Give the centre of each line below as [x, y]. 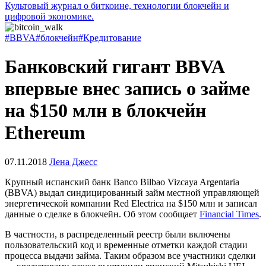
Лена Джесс [73, 161]
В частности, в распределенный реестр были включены [118, 234]
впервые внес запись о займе [127, 89]
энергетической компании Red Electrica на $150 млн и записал [131, 203]
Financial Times [229, 214]
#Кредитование [110, 38]
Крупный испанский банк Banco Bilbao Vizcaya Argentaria [122, 182]
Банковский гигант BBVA [114, 67]
